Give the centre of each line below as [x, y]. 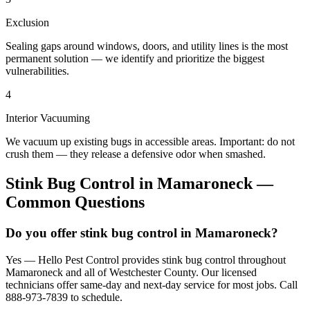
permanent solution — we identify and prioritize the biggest [135, 59]
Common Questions [75, 202]
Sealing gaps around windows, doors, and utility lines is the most [147, 46]
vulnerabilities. [37, 71]
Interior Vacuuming [48, 118]
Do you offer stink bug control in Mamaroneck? [142, 233]
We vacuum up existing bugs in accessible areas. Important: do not [150, 142]
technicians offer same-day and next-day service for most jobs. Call [152, 284]
